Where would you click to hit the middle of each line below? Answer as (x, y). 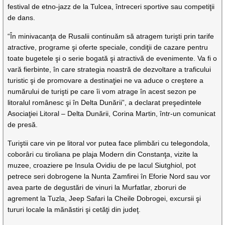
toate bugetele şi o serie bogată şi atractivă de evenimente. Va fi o (113, 59)
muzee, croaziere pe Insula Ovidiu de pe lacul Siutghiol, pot (102, 165)
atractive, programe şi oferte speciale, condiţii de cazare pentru (108, 47)
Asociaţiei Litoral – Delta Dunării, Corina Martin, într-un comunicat (112, 114)
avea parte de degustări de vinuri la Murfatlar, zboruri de (97, 188)
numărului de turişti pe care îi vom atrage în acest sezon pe (102, 92)
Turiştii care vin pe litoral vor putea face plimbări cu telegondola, (109, 143)
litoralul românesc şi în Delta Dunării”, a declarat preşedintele (105, 103)
